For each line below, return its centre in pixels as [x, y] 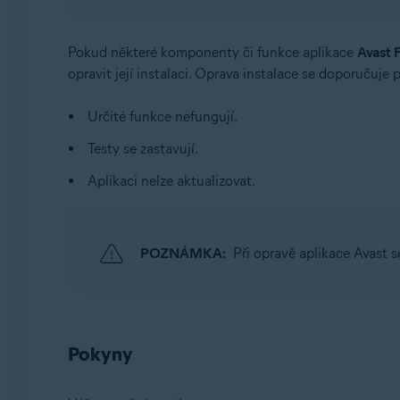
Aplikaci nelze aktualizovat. [171, 181]
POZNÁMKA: [183, 253]
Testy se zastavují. [142, 149]
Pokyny [100, 354]
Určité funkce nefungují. [162, 117]
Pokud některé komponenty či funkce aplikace [212, 52]
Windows [126, 62]
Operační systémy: [148, 33]
